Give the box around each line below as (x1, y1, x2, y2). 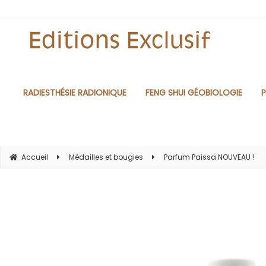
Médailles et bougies (69, 152, 143, 162)
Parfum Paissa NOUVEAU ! (164, 152, 254, 162)
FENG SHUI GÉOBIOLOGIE (145, 87, 242, 99)
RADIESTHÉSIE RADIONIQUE (23, 87, 126, 99)
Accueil (21, 152, 48, 162)
